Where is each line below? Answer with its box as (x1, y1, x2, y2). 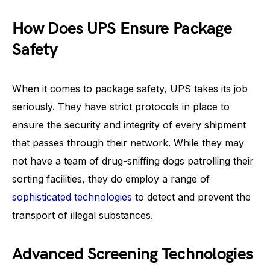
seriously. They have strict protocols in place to (12, 101, 230, 113)
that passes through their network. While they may (12, 137, 244, 149)
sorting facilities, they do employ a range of (12, 173, 210, 185)
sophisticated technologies (12, 191, 132, 203)
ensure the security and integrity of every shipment (12, 119, 246, 131)
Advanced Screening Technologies (12, 244, 253, 264)
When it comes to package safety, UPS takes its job (12, 83, 248, 95)
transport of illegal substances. (12, 209, 153, 221)
